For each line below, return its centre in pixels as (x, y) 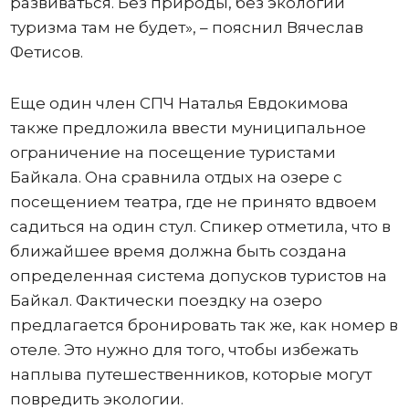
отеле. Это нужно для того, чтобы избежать (184, 350)
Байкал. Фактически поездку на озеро (166, 300)
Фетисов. (46, 52)
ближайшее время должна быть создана (178, 251)
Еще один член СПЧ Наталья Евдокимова (179, 103)
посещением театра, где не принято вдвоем (193, 202)
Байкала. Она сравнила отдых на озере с (176, 177)
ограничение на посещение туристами (173, 152)
